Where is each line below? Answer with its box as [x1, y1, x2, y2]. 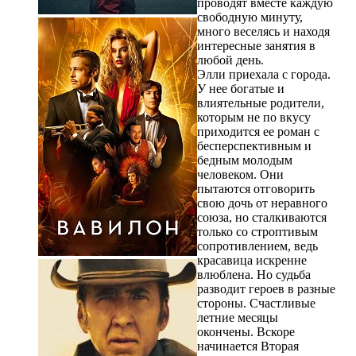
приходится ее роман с [197, 124, 319, 138]
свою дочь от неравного [197, 195, 327, 210]
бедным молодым [197, 153, 292, 167]
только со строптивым [197, 224, 318, 238]
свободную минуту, [197, 10, 303, 24]
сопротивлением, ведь [197, 238, 318, 253]
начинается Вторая [197, 339, 299, 353]
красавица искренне [197, 253, 307, 267]
